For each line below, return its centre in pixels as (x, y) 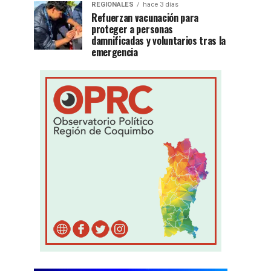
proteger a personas (132, 29)
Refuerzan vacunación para (145, 18)
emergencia (115, 52)
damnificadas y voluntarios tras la (159, 41)
